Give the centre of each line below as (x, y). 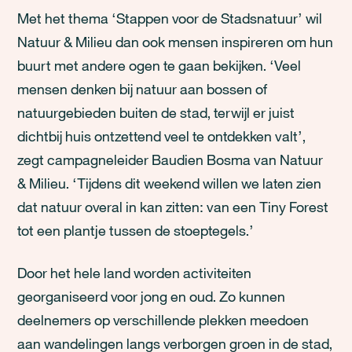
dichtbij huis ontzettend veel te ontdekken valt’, (162, 136)
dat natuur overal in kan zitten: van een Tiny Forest (173, 207)
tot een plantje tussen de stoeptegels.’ (136, 230)
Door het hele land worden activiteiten (135, 273)
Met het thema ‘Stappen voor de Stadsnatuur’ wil (170, 18)
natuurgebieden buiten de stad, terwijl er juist (156, 112)
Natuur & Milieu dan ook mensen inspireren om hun (176, 42)
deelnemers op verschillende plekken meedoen (163, 320)
